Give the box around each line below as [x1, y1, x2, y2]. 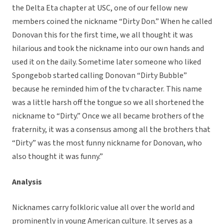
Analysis [12, 176, 42, 188]
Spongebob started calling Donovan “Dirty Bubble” [12, 70, 187, 81]
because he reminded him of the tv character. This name [12, 83, 202, 95]
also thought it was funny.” [12, 151, 103, 162]
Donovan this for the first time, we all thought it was [12, 29, 193, 41]
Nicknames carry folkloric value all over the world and [12, 202, 194, 213]
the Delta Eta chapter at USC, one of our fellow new [12, 2, 188, 14]
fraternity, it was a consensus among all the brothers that [12, 124, 210, 135]
